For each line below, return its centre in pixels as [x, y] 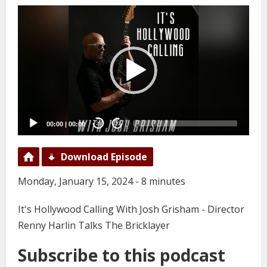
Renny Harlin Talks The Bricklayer [94, 226]
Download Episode [104, 157]
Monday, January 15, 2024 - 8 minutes [102, 181]
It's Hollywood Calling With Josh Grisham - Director [131, 209]
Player [29, 26]
